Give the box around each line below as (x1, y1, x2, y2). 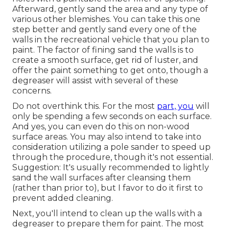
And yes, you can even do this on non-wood (12, 121, 190, 131)
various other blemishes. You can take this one (12, 14, 200, 24)
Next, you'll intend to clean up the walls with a (12, 208, 202, 218)
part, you (157, 101, 194, 111)
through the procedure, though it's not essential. (12, 152, 213, 162)
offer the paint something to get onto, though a (12, 65, 208, 75)
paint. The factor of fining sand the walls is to (12, 44, 194, 55)
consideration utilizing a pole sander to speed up (12, 142, 211, 152)
